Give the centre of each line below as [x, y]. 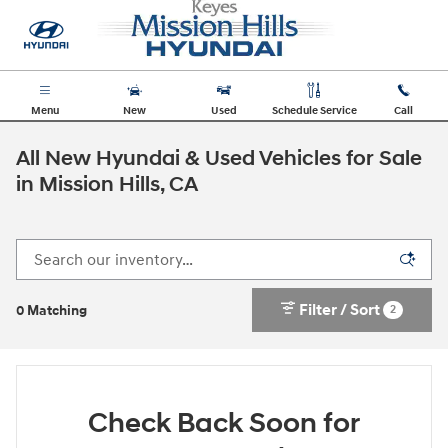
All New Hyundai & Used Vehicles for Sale [219, 159]
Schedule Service [314, 110]
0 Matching [51, 311]
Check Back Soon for [224, 424]
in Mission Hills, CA [107, 185]
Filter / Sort [340, 311]
